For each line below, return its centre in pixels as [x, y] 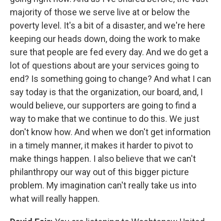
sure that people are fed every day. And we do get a [109, 52]
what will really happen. [55, 198]
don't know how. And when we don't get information [110, 132]
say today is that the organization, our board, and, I [106, 92]
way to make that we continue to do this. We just [105, 118]
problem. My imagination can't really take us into [103, 185]
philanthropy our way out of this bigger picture [99, 172]
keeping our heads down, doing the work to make [105, 38]
